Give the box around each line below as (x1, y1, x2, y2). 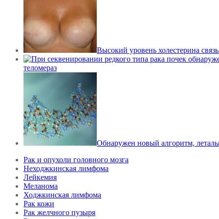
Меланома (23, 182, 58, 191)
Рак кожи (23, 199, 54, 208)
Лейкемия (23, 173, 57, 182)
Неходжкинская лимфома (23, 164, 109, 173)
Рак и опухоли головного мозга (23, 155, 129, 164)
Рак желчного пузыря (23, 208, 95, 217)
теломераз (23, 64, 57, 72)
